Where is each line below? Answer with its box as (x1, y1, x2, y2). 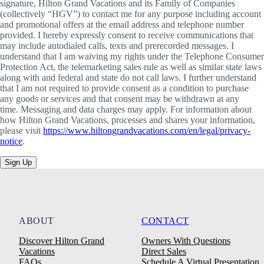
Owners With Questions (141, 235, 230, 246)
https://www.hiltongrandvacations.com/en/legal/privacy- (43, 125, 250, 136)
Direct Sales (141, 246, 186, 256)
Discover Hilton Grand (19, 235, 104, 246)
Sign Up (5, 157, 32, 167)
